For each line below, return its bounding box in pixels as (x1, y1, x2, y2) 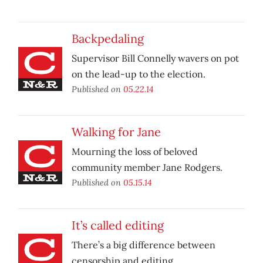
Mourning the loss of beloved (72, 146, 198, 158)
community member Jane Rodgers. (72, 161, 222, 174)
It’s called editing (72, 218, 164, 233)
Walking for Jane (72, 124, 161, 140)
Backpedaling (72, 31, 144, 46)
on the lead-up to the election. (72, 68, 205, 80)
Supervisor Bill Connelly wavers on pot (72, 52, 239, 65)
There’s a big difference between (72, 239, 215, 251)
